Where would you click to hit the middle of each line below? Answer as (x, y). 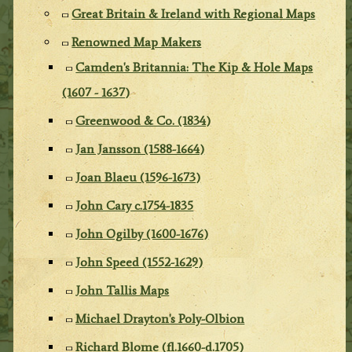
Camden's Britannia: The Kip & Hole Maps (194, 67)
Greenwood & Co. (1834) (143, 120)
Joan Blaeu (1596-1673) (138, 177)
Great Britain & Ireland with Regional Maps (194, 13)
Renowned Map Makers (137, 42)
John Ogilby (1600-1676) (142, 233)
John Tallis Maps (123, 290)
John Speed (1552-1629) (139, 262)
